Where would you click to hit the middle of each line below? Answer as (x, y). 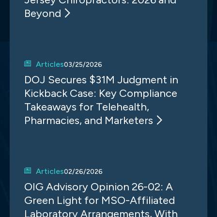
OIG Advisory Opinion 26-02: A (99, 187)
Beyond (43, 13)
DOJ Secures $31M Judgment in (101, 80)
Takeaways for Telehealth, (87, 107)
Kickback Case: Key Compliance (101, 93)
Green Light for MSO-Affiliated (100, 200)
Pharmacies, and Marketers (89, 120)
